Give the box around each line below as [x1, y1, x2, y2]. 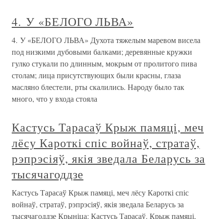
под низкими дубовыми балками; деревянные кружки [12, 46, 192, 57]
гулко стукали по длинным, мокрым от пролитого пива [12, 58, 197, 68]
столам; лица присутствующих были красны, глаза [12, 70, 181, 80]
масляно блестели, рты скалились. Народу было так [12, 82, 184, 92]
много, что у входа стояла [12, 93, 97, 104]
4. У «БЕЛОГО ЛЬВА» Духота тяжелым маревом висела [12, 35, 200, 45]
